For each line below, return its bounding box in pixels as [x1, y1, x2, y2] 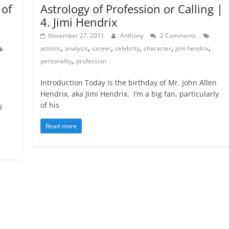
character [144, 43, 172, 53]
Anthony [120, 31, 146, 40]
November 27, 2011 [48, 31, 105, 40]
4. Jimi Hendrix [40, 14, 118, 30]
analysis [65, 43, 88, 53]
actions [40, 43, 61, 53]
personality [40, 56, 73, 65]
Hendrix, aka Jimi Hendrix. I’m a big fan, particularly [40, 88, 219, 99]
